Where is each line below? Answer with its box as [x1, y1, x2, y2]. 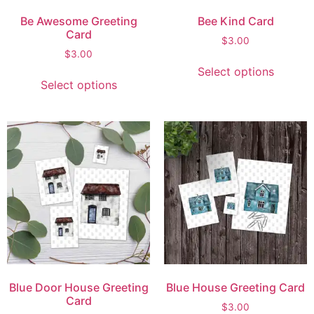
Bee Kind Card [197, 13, 274, 28]
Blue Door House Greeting [8, 280, 149, 295]
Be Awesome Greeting [20, 13, 137, 28]
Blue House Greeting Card [166, 280, 305, 295]
